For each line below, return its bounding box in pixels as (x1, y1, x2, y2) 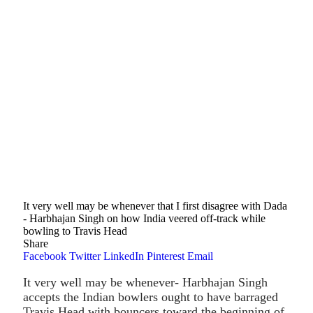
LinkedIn (103, 249, 144, 262)
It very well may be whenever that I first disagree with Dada (23, 199, 287, 212)
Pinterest (147, 249, 184, 262)
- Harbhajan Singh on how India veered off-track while (23, 212, 265, 224)
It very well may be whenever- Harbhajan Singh (23, 275, 268, 289)
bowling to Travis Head (23, 224, 127, 237)
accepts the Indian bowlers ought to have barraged (23, 289, 278, 304)
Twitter (69, 249, 101, 262)
